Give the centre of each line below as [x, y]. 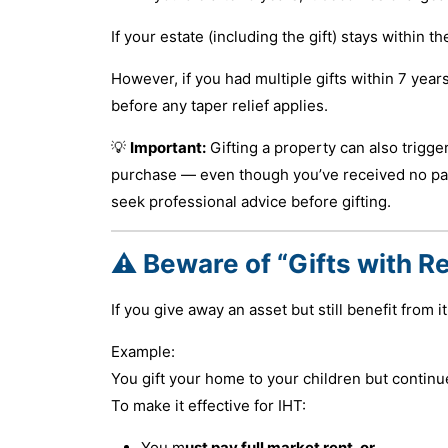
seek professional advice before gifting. [250, 201]
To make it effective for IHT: [208, 405]
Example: [142, 351]
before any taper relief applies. [219, 105]
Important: [167, 147]
